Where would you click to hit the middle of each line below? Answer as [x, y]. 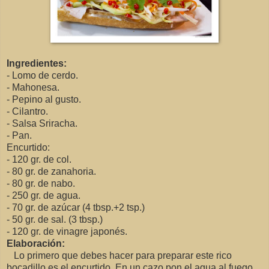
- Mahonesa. [33, 88]
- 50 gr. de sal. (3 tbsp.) [55, 220]
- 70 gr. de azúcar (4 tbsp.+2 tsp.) [76, 208]
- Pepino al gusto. [44, 100]
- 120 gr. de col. [39, 160]
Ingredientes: [37, 64]
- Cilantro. [27, 112]
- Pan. [19, 136]
